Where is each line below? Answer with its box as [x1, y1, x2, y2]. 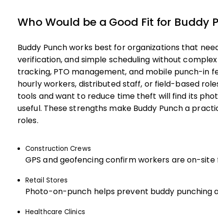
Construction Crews [25, 145, 91, 152]
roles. [18, 116, 38, 125]
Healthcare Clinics [25, 208, 85, 216]
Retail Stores [25, 177, 68, 184]
